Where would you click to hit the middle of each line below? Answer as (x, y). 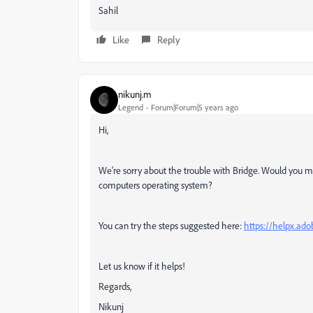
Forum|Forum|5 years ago (195, 107)
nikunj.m (135, 94)
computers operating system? (155, 185)
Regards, (115, 286)
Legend (131, 107)
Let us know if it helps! (142, 266)
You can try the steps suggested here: (171, 225)
